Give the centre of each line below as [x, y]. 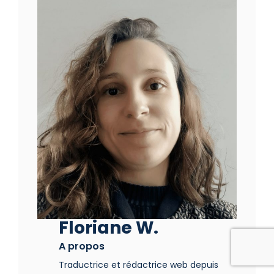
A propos [82, 246]
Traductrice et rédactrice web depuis [139, 265]
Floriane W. [109, 228]
